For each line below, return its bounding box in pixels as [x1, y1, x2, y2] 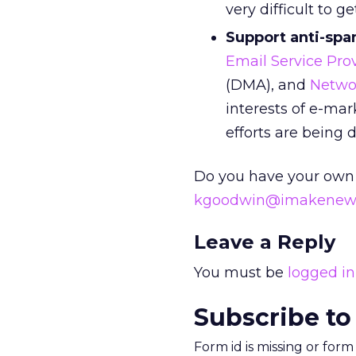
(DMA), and [226, 76, 310, 94]
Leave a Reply [194, 230, 335, 253]
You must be [194, 264, 288, 281]
